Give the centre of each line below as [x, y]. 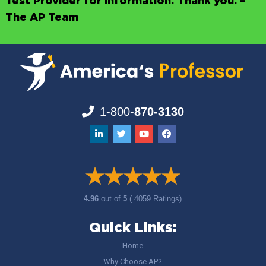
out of [112, 199]
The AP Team [42, 18]
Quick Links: [133, 228]
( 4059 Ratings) [156, 199]
